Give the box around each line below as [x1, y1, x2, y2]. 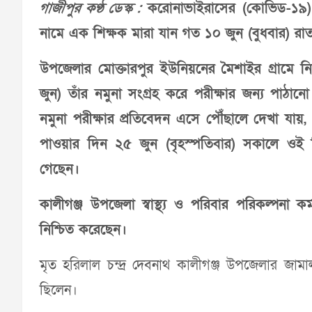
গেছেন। [40, 159, 79, 178]
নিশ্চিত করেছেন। [40, 220, 127, 239]
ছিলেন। [40, 281, 77, 299]
